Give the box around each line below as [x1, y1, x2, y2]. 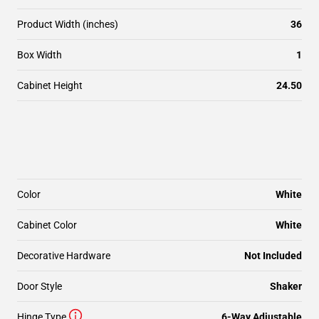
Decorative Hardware [17, 250, 110, 261]
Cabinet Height [17, 80, 83, 91]
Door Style [17, 281, 62, 292]
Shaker [270, 281, 302, 292]
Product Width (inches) [17, 19, 118, 30]
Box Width [17, 49, 62, 61]
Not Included [244, 250, 302, 261]
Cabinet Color [17, 219, 77, 231]
